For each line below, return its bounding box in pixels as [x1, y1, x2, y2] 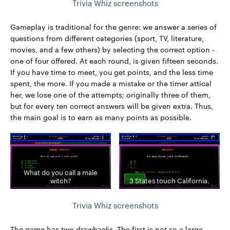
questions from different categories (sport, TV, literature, [10, 32, 204, 43]
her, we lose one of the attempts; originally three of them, [10, 89, 210, 100]
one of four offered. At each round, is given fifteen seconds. [10, 55, 218, 66]
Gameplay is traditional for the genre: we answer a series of [10, 21, 217, 32]
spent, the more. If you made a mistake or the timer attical [10, 78, 212, 88]
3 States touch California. [129, 175, 209, 185]
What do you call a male [24, 167, 98, 177]
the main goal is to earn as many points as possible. [10, 111, 191, 122]
